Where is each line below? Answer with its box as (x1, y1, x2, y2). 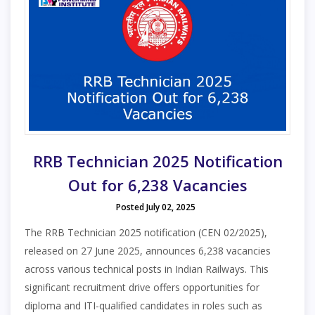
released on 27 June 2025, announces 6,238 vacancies (25, 244, 271, 258)
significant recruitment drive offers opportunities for (25, 281, 259, 295)
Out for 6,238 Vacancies (67, 174, 247, 196)
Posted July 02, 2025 (116, 201, 195, 214)
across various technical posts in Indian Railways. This (25, 262, 269, 276)
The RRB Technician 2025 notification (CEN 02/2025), (25, 226, 267, 240)
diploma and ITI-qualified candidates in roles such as (25, 299, 262, 313)
